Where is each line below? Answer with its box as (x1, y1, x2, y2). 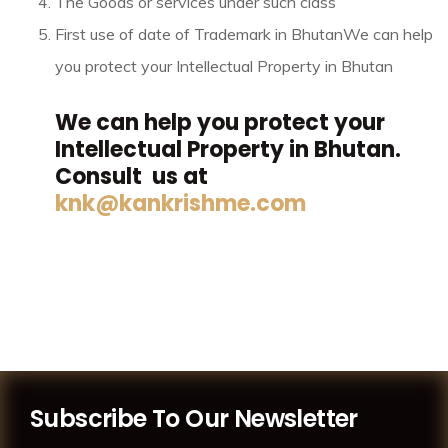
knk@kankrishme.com (55, 188, 306, 220)
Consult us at (55, 161, 208, 193)
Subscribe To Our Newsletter (30, 402, 358, 436)
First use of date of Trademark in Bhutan (55, 24, 343, 45)
